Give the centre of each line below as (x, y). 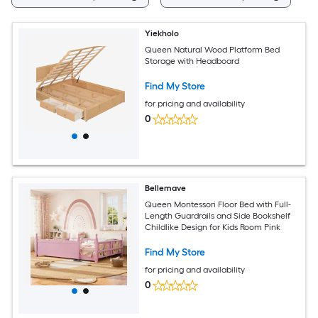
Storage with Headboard (192, 61)
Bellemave (166, 188)
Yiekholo (162, 33)
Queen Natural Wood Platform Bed (213, 49)
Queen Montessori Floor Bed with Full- (218, 204)
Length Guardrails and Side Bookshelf (218, 215)
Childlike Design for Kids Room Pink (213, 227)
